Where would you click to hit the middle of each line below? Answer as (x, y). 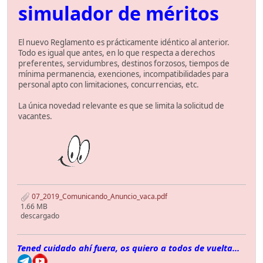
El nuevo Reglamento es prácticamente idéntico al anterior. (124, 43)
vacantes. (35, 117)
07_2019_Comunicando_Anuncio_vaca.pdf (99, 196)
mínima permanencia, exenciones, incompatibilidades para (123, 74)
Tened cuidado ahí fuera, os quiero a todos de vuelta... (128, 247)
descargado (40, 215)
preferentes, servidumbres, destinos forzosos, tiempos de (124, 64)
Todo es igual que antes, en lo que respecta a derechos (117, 53)
